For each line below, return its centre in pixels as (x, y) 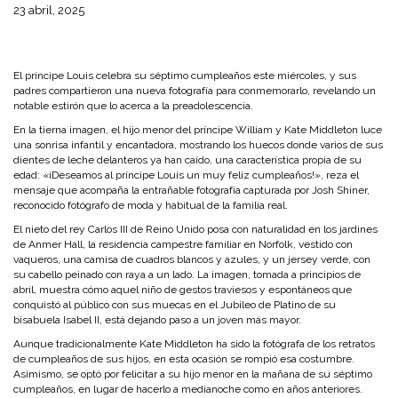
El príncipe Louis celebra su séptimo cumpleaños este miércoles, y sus (185, 76)
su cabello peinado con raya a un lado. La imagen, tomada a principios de (187, 275)
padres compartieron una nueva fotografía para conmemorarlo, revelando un (195, 91)
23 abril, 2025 (49, 10)
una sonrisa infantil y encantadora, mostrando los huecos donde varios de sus (198, 145)
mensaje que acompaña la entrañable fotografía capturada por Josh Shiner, (191, 190)
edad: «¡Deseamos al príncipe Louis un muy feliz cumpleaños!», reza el (186, 175)
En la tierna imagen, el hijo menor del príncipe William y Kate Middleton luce (198, 130)
